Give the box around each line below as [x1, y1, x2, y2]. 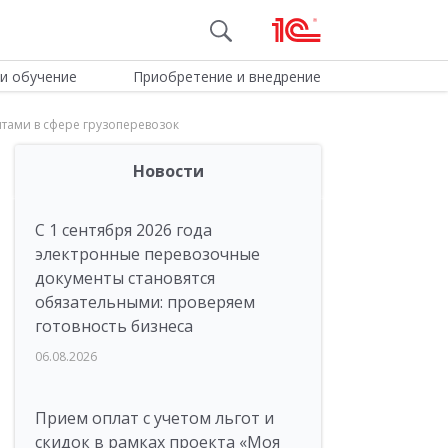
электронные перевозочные [35, 243, 260, 265]
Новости [132, 160, 204, 182]
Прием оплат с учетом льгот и [35, 407, 274, 429]
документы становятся [35, 267, 215, 289]
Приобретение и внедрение [132, 67, 321, 86]
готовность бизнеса [35, 315, 193, 337]
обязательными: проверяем [35, 291, 255, 313]
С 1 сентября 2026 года [35, 219, 212, 241]
